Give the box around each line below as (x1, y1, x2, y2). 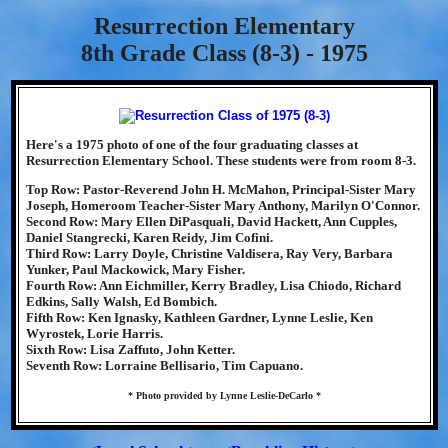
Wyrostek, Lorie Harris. (25, 326, 163, 341)
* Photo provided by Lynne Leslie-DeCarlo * (127, 390, 321, 401)
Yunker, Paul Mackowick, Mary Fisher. (25, 262, 245, 277)
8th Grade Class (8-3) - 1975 (80, 40, 368, 66)
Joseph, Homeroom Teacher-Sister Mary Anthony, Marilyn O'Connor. (25, 198, 420, 213)
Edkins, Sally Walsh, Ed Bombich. (25, 294, 217, 309)
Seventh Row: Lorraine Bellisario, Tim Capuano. (25, 358, 303, 373)
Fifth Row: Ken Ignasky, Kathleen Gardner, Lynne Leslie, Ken (25, 310, 373, 325)
